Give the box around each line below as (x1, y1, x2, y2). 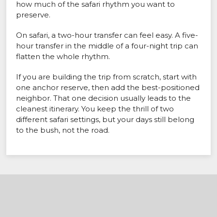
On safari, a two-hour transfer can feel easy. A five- (16, 31, 199, 40)
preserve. (16, 10, 51, 20)
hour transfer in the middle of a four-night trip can (16, 41, 199, 51)
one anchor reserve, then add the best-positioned (16, 83, 200, 93)
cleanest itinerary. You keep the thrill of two (16, 104, 174, 114)
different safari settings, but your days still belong (16, 115, 195, 124)
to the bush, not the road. (16, 125, 110, 135)
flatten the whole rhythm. (16, 52, 110, 62)
